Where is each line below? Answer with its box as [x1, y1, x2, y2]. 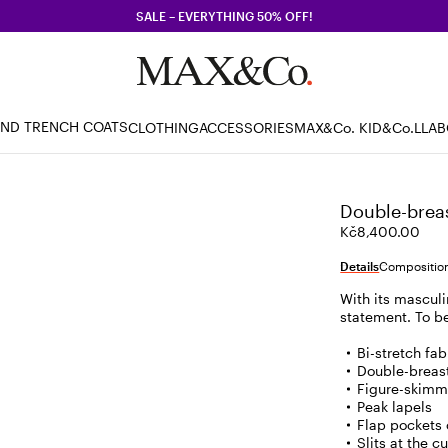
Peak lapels [357, 398, 433, 415]
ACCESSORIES [199, 118, 294, 136]
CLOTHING [128, 118, 199, 136]
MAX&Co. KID [294, 118, 382, 136]
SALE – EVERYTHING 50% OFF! [135, 9, 313, 23]
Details [340, 259, 380, 273]
